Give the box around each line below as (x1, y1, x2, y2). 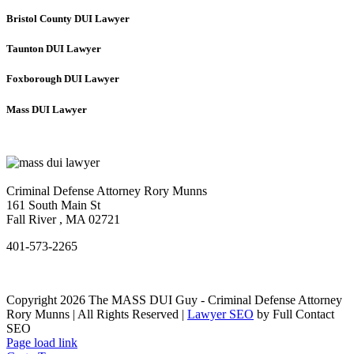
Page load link (6, 335, 77, 349)
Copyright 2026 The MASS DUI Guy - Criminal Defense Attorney (6, 292, 342, 307)
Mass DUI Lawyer (6, 103, 87, 115)
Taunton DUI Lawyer (6, 43, 101, 55)
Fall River (6, 212, 56, 226)
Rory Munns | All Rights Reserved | (6, 307, 187, 321)
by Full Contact (254, 307, 334, 321)
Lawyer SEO (187, 307, 254, 321)
